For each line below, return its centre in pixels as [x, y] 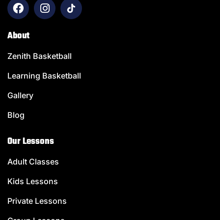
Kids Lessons [33, 181]
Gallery [20, 96]
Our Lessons [31, 142]
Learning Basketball [44, 76]
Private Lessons [37, 201]
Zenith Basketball [40, 56]
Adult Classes [33, 162]
